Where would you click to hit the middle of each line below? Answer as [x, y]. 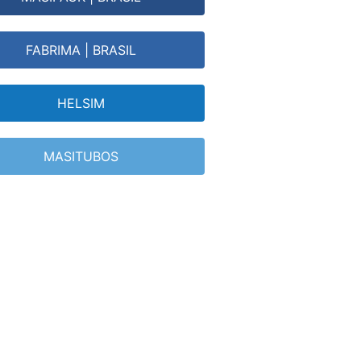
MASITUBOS [81, 156]
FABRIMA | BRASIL [81, 50]
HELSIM [81, 103]
